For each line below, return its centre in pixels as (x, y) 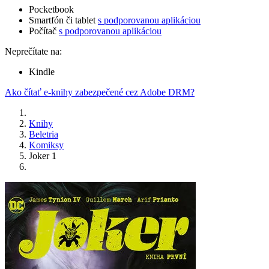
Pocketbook (51, 10)
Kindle (42, 72)
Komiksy (46, 145)
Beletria (44, 134)
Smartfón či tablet (63, 20)
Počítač (44, 31)
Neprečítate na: (33, 52)
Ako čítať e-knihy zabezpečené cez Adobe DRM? (100, 92)
